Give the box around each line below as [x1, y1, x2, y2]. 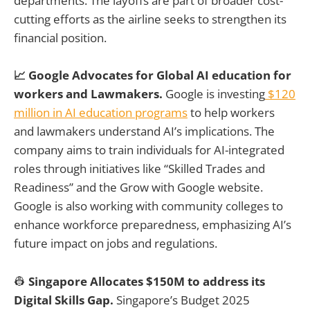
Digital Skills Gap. [14, 291, 116, 308]
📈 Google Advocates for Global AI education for [14, 67, 291, 84]
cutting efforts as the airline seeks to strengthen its [14, 11, 286, 28]
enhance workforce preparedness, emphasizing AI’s [14, 217, 291, 233]
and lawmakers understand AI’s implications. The [14, 123, 275, 140]
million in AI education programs [14, 104, 188, 121]
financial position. [14, 30, 107, 46]
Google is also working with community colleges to [14, 198, 283, 215]
